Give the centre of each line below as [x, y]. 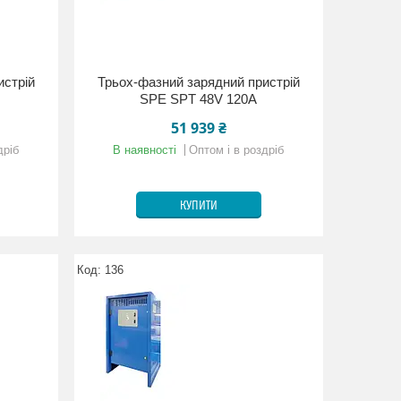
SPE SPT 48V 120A [199, 99]
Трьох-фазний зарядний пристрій [198, 82]
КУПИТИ [198, 206]
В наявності [145, 150]
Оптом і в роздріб [237, 150]
